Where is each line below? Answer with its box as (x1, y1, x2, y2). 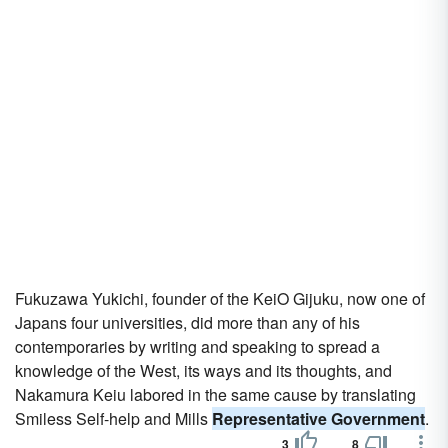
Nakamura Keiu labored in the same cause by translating (15, 383, 416, 406)
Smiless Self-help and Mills (15, 407, 212, 430)
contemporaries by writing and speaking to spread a (15, 335, 380, 358)
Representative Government (212, 407, 425, 430)
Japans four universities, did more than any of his (15, 311, 360, 334)
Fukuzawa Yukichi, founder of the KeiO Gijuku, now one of (15, 287, 425, 310)
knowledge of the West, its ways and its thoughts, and (15, 359, 392, 382)
